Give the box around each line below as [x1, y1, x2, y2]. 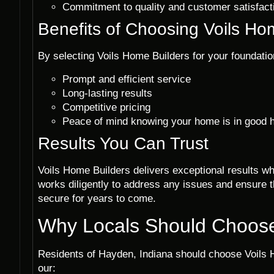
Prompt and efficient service [62, 73, 191, 85]
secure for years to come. [38, 192, 156, 204]
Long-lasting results [62, 87, 152, 99]
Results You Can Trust [38, 133, 209, 153]
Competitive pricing [62, 101, 150, 113]
